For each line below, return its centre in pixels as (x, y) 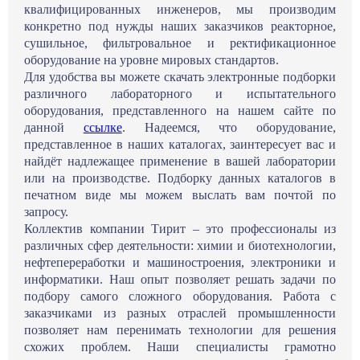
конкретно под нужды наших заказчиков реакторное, (180, 27)
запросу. (46, 212)
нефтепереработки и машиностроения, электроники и (180, 263)
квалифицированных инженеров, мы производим (180, 10)
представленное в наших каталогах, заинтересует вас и (180, 145)
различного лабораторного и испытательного (180, 94)
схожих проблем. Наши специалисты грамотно (180, 347)
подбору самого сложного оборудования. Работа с (180, 297)
